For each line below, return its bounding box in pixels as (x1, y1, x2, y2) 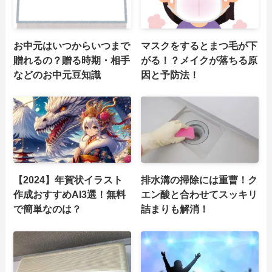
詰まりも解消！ (141, 203, 209, 215)
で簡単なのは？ (13, 203, 82, 215)
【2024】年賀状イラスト (13, 174, 123, 186)
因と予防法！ (141, 69, 200, 81)
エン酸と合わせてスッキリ (141, 189, 258, 200)
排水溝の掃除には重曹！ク (141, 174, 258, 186)
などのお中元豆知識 (13, 69, 101, 81)
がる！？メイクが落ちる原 (141, 55, 258, 66)
